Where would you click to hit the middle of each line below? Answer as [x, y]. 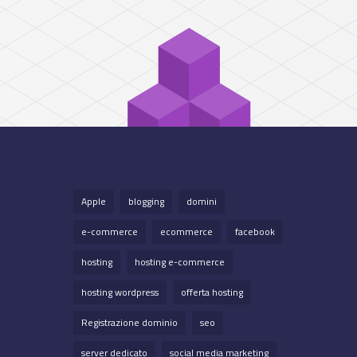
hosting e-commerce [180, 261]
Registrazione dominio [129, 322]
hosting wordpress [120, 292]
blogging [146, 201]
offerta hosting [212, 292]
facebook [255, 231]
